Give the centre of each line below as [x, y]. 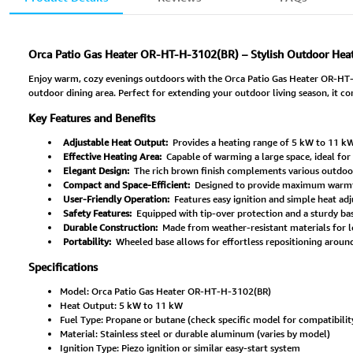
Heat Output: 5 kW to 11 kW [121, 306]
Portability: [87, 242]
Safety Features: [97, 214]
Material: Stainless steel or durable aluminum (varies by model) [195, 334]
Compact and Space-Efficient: [126, 185]
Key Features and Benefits [92, 118]
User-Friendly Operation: [116, 199]
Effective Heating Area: [112, 157]
